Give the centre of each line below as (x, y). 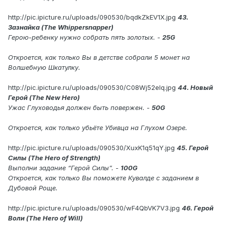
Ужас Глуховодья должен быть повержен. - (80, 108)
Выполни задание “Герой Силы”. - (64, 168)
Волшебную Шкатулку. (44, 68)
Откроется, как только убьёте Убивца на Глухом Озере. (98, 128)
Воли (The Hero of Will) (45, 218)
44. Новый (195, 88)
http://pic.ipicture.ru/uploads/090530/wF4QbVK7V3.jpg (94, 208)
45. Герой (193, 148)
